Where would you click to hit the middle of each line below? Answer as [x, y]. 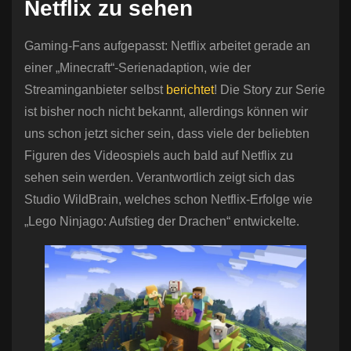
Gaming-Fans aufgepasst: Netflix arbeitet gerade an [167, 46]
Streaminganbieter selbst [95, 90]
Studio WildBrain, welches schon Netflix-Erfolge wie [168, 200]
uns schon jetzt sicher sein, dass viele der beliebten [167, 134]
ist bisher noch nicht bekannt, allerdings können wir [166, 112]
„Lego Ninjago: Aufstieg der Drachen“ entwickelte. [162, 222]
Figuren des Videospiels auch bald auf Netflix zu [159, 156]
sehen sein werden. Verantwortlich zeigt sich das [159, 178]
